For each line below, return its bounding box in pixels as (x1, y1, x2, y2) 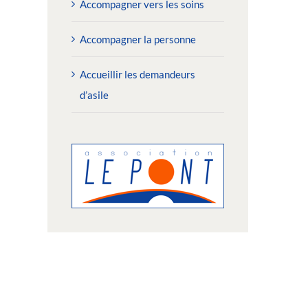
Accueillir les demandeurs (79, 68, 195, 81)
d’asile (79, 89, 109, 102)
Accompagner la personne (79, 33, 196, 46)
